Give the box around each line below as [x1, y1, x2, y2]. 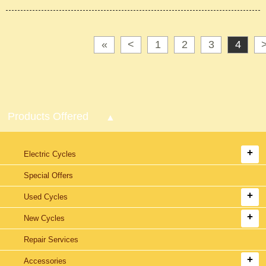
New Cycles [24, 214, 65, 223]
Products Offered [8, 110, 88, 122]
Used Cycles [24, 192, 68, 201]
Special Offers [24, 171, 73, 180]
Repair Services [24, 235, 78, 244]
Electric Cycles [24, 150, 76, 159]
